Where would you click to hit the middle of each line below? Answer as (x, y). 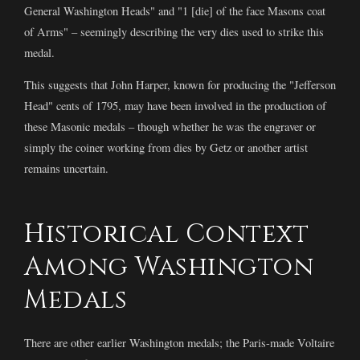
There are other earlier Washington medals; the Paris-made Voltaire (179, 343)
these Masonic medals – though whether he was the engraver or (170, 127)
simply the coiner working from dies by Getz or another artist (166, 148)
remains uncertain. (66, 169)
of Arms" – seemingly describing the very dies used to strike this (174, 31)
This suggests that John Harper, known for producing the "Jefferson (180, 85)
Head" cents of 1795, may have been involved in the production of (175, 106)
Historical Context (166, 235)
